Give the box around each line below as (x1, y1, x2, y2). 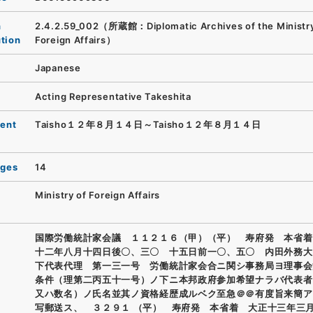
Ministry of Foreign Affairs (35, 189, 160, 201)
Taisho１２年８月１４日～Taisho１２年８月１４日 (35, 119, 261, 131)
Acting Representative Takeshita (35, 90, 191, 102)
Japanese (35, 62, 81, 74)
